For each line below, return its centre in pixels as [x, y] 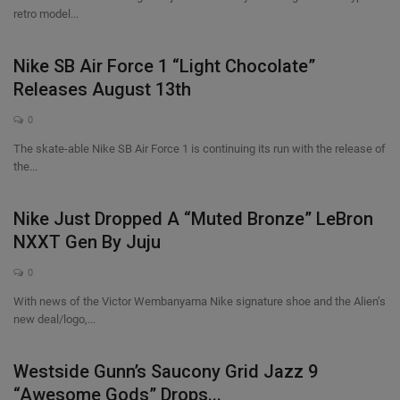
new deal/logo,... [54, 319]
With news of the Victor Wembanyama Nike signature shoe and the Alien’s [200, 301]
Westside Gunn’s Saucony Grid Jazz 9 [166, 371]
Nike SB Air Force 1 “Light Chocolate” [164, 66]
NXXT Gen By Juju [87, 242]
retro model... [46, 14]
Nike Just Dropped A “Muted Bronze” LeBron [193, 219]
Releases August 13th [102, 89]
